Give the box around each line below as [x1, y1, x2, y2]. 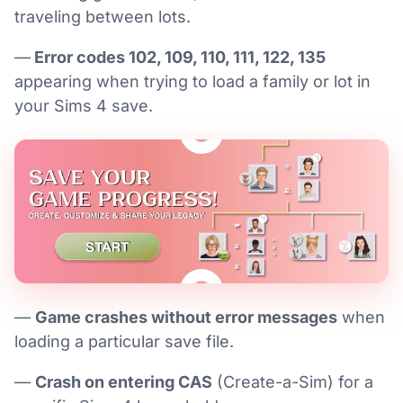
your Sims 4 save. [14, 96, 153, 115]
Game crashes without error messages [35, 308, 337, 327]
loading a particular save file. [14, 332, 234, 351]
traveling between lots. [14, 7, 191, 26]
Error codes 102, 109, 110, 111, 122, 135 [31, 48, 326, 67]
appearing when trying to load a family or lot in [14, 72, 371, 91]
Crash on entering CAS [35, 372, 212, 391]
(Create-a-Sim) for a [212, 372, 373, 391]
